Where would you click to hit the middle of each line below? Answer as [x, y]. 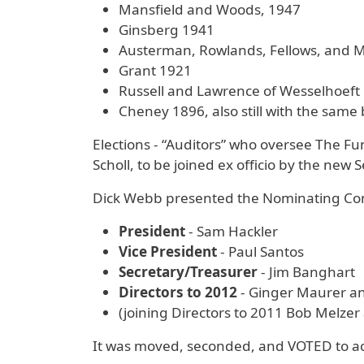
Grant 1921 [155, 71]
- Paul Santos [260, 252]
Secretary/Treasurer [188, 272]
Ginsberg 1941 [167, 30]
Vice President [168, 252]
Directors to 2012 [178, 292]
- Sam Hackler [232, 232]
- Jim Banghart [306, 272]
